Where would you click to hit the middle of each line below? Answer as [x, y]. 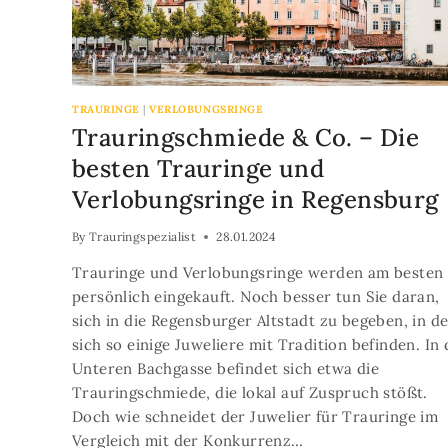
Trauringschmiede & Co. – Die [246, 138]
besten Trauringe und [198, 169]
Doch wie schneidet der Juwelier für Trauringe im [255, 417]
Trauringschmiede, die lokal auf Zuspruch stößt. [252, 393]
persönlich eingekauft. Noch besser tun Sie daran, [256, 297]
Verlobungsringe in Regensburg [258, 200]
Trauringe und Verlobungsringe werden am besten [258, 273]
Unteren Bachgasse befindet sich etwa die [225, 369]
